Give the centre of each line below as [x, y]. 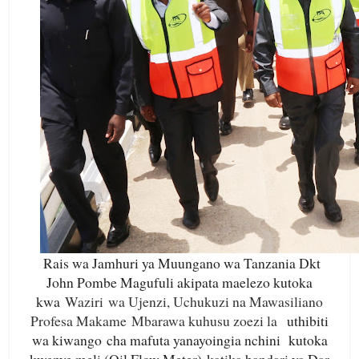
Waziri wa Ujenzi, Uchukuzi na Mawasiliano [194, 302]
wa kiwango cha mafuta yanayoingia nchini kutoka [179, 340]
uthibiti [305, 321]
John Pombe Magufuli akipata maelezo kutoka [179, 282]
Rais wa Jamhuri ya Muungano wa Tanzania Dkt [182, 263]
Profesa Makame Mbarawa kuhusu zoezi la [156, 321]
